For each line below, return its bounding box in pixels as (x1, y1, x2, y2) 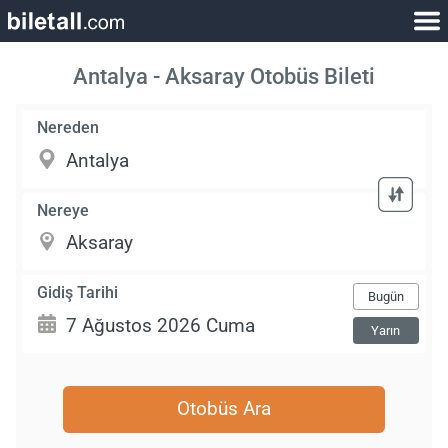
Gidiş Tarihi (37, 282, 119, 302)
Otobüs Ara (177, 397, 271, 421)
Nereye (37, 200, 90, 220)
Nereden (37, 118, 100, 138)
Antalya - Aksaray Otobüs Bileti (73, 63, 375, 90)
